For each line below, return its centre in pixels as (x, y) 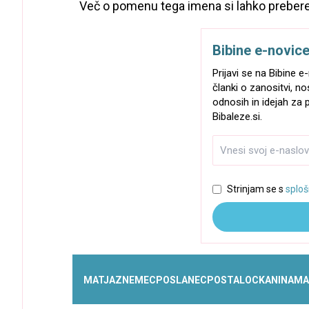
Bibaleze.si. (237, 116)
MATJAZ (103, 280)
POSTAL (226, 280)
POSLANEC (181, 280)
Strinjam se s (256, 189)
